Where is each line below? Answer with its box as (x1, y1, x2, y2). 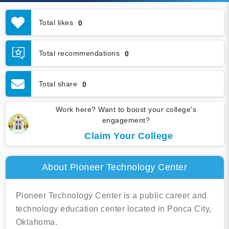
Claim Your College (84, 131, 173, 142)
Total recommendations (38, 49, 120, 57)
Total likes (38, 18, 73, 27)
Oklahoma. (15, 218, 57, 227)
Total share (38, 79, 77, 88)
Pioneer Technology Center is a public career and (15, 191, 207, 200)
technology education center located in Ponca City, (15, 204, 212, 214)
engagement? (102, 116, 150, 125)
